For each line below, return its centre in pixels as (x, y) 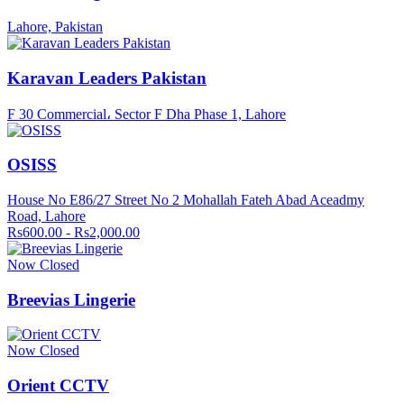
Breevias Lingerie (71, 299)
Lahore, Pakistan (55, 27)
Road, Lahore (46, 216)
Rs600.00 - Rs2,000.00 (73, 233)
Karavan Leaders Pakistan (107, 78)
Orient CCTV (58, 386)
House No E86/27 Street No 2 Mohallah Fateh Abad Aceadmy (186, 200)
